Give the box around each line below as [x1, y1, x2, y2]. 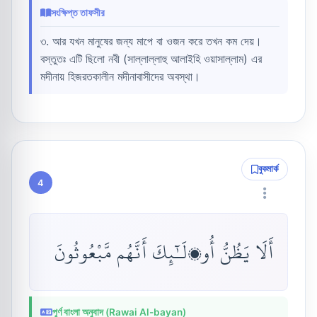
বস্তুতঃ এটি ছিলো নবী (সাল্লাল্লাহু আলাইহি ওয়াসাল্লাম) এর [40, 52, 262, 66]
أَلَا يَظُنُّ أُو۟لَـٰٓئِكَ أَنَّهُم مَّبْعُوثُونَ [54, 234, 274, 270]
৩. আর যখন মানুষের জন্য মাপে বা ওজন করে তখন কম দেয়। [40, 34, 262, 48]
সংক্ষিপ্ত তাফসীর [51, 7, 105, 18]
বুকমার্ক [258, 163, 279, 175]
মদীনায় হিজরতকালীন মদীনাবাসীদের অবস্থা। [40, 69, 200, 83]
